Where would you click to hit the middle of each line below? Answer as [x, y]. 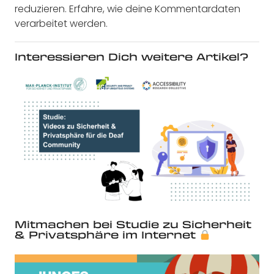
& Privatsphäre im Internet [107, 235]
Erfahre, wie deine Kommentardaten [155, 9]
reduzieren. [42, 9]
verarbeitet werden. [61, 24]
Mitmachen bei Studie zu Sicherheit [133, 224]
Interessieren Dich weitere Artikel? [131, 57]
